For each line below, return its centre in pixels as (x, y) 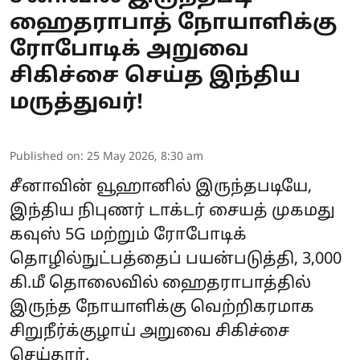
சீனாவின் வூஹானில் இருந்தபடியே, (161, 188)
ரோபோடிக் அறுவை (129, 51)
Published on (45, 157)
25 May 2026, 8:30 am (145, 157)
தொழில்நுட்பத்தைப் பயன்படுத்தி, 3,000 (176, 260)
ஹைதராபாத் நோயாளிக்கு (174, 24)
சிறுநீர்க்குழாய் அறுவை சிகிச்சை (149, 332)
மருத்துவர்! (76, 104)
